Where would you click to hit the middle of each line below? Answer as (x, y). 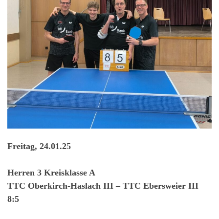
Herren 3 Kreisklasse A (51, 172)
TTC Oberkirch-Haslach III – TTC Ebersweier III (103, 186)
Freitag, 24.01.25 (39, 146)
